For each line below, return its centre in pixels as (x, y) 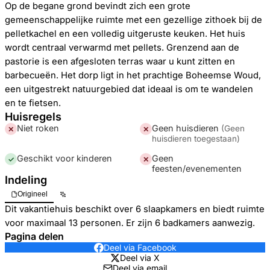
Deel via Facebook (140, 247)
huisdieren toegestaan (194, 139)
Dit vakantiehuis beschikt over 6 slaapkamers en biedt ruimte (135, 209)
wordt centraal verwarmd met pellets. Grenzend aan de (122, 48)
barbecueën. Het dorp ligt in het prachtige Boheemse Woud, (133, 75)
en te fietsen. (33, 103)
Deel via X (140, 258)
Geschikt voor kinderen (64, 158)
